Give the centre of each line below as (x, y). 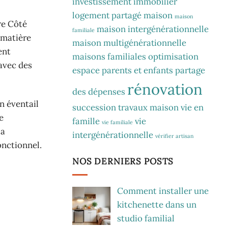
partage (190, 70)
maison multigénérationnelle (129, 42)
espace (86, 70)
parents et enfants (137, 70)
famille (86, 121)
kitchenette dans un (156, 205)
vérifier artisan (174, 136)
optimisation (173, 56)
